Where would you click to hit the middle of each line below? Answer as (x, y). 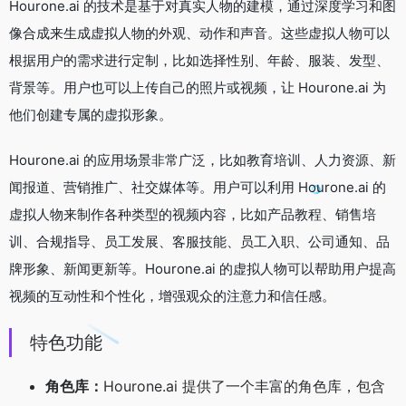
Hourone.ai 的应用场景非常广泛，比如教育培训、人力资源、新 (203, 160)
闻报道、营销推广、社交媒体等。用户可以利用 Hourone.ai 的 (198, 188)
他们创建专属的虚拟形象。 (91, 115)
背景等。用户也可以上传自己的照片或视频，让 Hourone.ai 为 (198, 88)
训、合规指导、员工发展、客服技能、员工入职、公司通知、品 (199, 242)
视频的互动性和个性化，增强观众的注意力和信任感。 (172, 296)
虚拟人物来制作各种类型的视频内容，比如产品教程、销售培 (193, 215)
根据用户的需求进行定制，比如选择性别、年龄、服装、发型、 (199, 61)
